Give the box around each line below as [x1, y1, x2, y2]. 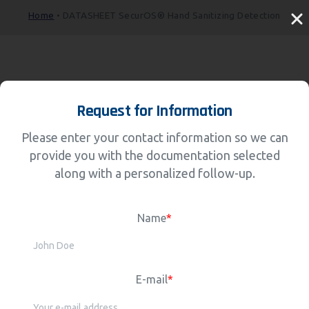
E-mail [136, 272, 168, 286]
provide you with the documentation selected [29, 148, 280, 163]
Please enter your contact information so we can [21, 130, 288, 145]
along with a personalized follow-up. [54, 166, 255, 181]
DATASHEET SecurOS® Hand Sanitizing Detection [62, 10, 281, 21]
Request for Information [77, 101, 232, 122]
